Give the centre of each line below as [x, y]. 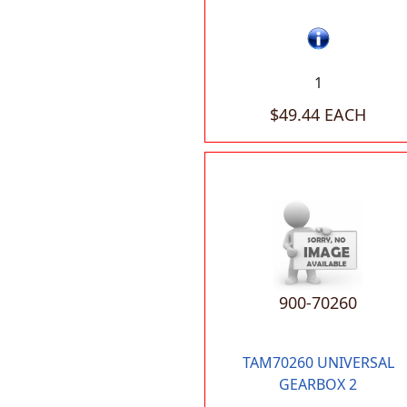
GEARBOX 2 [318, 384]
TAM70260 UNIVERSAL [318, 362]
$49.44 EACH [318, 114]
